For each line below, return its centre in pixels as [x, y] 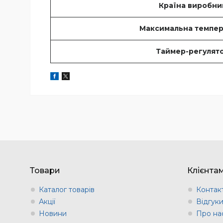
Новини [53, 213]
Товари [45, 170]
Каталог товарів [67, 189]
